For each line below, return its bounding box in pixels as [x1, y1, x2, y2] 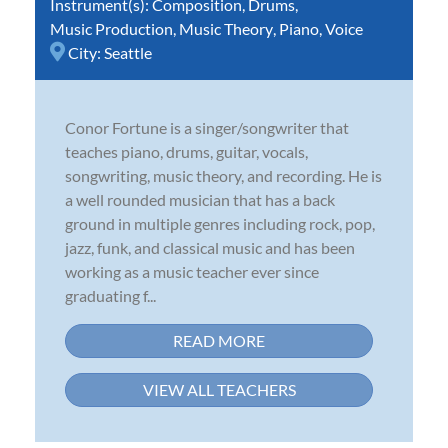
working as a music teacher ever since [65, 261, 319, 281]
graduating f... [65, 285, 156, 305]
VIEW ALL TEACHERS [142, 379, 296, 399]
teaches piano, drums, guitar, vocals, [65, 141, 308, 161]
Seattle [104, 42, 152, 62]
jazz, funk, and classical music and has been [65, 237, 355, 257]
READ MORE [173, 330, 265, 350]
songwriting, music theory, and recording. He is [65, 165, 382, 185]
